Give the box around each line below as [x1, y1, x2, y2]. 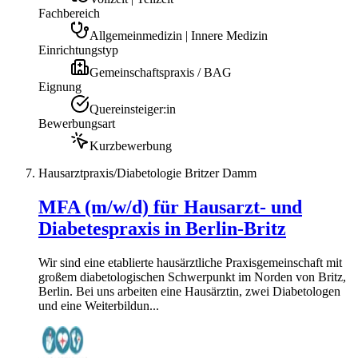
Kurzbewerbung [89, 138, 172, 153]
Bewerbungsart [38, 116, 115, 130]
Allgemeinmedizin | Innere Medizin [89, 28, 268, 42]
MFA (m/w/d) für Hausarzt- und [38, 196, 302, 217]
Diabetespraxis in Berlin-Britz [38, 217, 286, 239]
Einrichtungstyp [38, 42, 118, 57]
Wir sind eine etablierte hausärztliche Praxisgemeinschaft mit [38, 255, 342, 269]
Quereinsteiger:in [89, 101, 176, 116]
